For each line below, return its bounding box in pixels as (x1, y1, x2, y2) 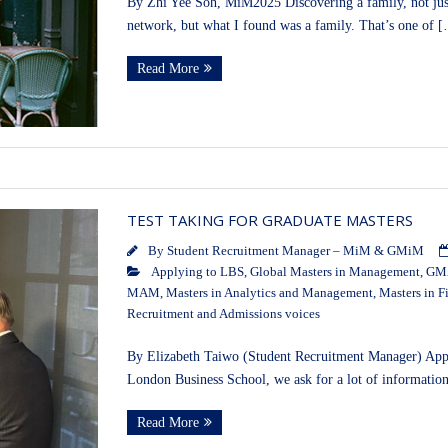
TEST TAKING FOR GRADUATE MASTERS (126, 210, 413, 231)
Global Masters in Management (249, 265, 420, 280)
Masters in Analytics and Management (165, 286, 373, 301)
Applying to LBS (150, 265, 244, 280)
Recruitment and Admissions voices (126, 307, 320, 322)
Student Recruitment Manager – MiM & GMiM (166, 244, 424, 259)
